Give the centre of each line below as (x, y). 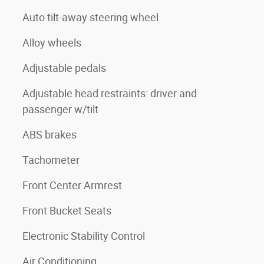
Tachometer (51, 160)
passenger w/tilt (60, 109)
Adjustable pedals (64, 68)
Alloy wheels (52, 42)
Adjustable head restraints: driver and (110, 93)
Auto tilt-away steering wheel (90, 17)
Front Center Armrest (72, 185)
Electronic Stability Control (84, 236)
